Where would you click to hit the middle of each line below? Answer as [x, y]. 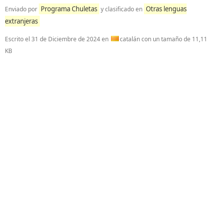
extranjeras [21, 21]
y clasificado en [122, 9]
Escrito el [18, 39]
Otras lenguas [166, 9]
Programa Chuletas [69, 9]
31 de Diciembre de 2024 [66, 39]
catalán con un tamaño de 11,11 [164, 39]
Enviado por [22, 9]
